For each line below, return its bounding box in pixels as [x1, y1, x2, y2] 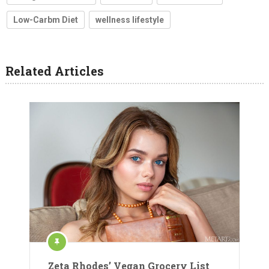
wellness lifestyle [95, 15, 164, 25]
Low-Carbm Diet [13, 15, 78, 25]
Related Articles [5, 63, 104, 79]
